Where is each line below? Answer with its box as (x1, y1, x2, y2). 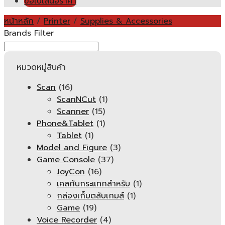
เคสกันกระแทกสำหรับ (57, 178, 130, 190)
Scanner (57, 105, 89, 118)
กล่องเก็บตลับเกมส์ (57, 190, 124, 202)
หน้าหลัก (4, 15, 34, 27)
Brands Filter (4, 27, 54, 39)
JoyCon (57, 166, 85, 178)
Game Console (37, 154, 95, 166)
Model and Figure (37, 142, 107, 154)
